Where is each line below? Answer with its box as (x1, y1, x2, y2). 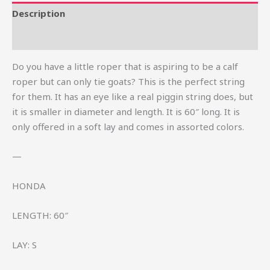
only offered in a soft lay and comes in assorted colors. (12, 120, 244, 133)
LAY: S (12, 238, 37, 251)
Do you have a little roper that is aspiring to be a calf (12, 60, 238, 72)
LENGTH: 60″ (12, 209, 68, 221)
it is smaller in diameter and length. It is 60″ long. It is (12, 105, 240, 118)
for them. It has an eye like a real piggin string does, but (12, 90, 253, 102)
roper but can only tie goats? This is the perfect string (12, 75, 245, 87)
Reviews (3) (12, 31, 64, 44)
